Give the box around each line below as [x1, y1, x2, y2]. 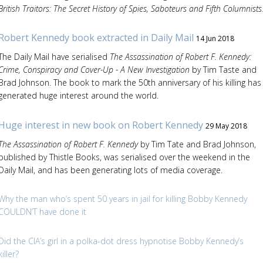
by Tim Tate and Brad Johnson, [137, 138, 256, 150]
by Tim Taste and [191, 64, 257, 75]
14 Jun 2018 [195, 33, 234, 43]
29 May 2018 [205, 120, 247, 131]
